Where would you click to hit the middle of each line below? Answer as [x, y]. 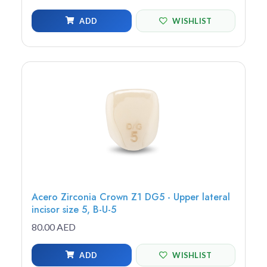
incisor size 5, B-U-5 [74, 210]
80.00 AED [54, 227]
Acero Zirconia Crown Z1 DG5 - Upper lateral [131, 197]
